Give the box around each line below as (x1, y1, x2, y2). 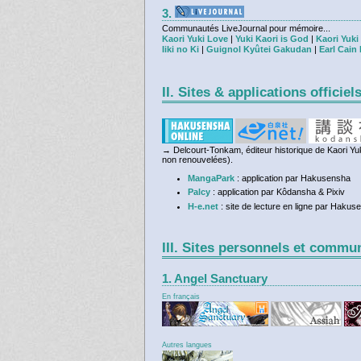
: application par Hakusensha (234, 173, 351, 184)
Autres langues (162, 341, 212, 350)
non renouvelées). (162, 155, 233, 165)
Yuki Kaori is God (235, 34, 309, 44)
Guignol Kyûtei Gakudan (206, 44, 312, 55)
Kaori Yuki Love (162, 34, 228, 44)
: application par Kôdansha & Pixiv (210, 187, 345, 197)
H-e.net (187, 201, 218, 211)
